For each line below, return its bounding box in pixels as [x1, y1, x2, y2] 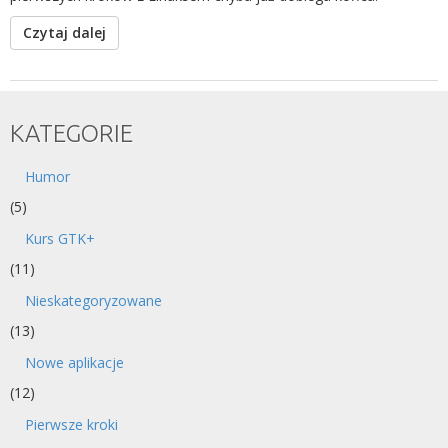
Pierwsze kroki [25, 415, 118, 434]
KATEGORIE [10, 120, 133, 147]
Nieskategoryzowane [25, 291, 162, 310]
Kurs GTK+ [25, 229, 95, 248]
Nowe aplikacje [25, 353, 124, 372]
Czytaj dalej [23, 23, 106, 42]
